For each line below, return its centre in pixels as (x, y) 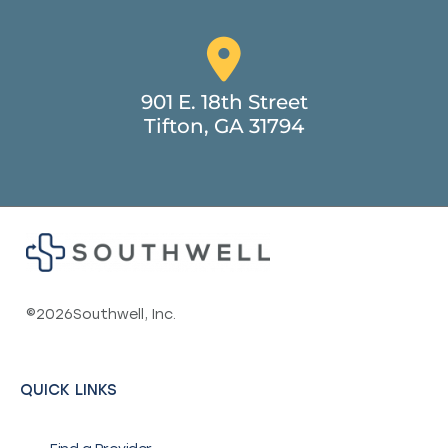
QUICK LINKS (68, 390)
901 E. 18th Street (224, 102)
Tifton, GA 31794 (224, 126)
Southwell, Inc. (124, 315)
